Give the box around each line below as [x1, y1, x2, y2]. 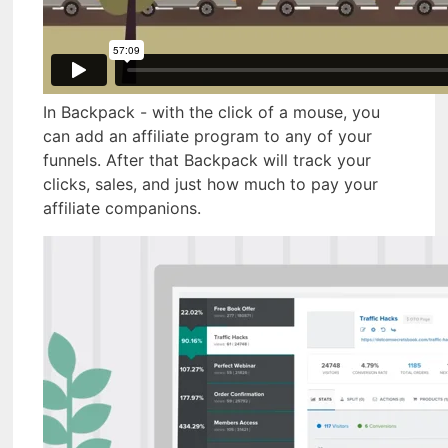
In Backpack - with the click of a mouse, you [43, 102, 380, 123]
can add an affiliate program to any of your [43, 126, 372, 147]
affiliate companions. [43, 198, 201, 219]
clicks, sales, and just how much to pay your [43, 174, 378, 195]
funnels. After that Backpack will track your [43, 150, 371, 171]
